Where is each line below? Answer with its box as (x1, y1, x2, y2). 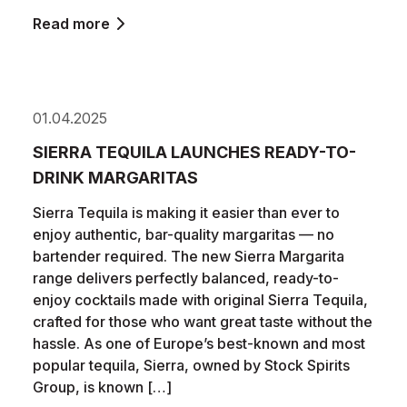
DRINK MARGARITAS (33, 168, 198, 187)
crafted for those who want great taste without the (33, 313, 372, 331)
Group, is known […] (33, 378, 172, 396)
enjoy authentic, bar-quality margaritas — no (33, 225, 334, 243)
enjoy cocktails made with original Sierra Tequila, (33, 291, 368, 309)
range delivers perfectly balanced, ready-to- (33, 269, 339, 287)
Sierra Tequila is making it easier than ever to (33, 203, 340, 222)
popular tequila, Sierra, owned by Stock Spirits (33, 356, 350, 374)
